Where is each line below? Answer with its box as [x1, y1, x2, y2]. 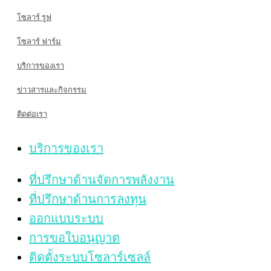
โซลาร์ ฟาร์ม [17, 36, 61, 46]
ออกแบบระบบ [29, 211, 103, 225]
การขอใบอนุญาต [29, 230, 120, 244]
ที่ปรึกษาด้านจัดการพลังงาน [29, 172, 174, 186]
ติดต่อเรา [17, 109, 47, 119]
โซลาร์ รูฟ [17, 12, 51, 22]
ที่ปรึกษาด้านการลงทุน [29, 192, 146, 206]
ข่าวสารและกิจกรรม [17, 85, 87, 94]
